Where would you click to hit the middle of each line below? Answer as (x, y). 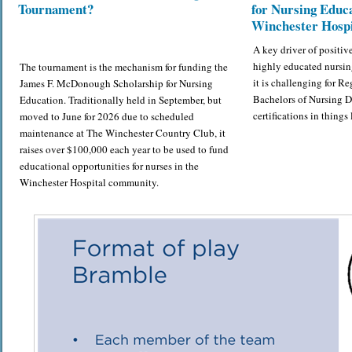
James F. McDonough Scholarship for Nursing (116, 83)
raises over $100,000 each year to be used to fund (124, 149)
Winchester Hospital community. (91, 182)
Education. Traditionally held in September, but (121, 100)
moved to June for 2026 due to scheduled (107, 116)
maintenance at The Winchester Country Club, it (123, 133)
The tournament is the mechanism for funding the (124, 67)
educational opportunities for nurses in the (109, 166)
